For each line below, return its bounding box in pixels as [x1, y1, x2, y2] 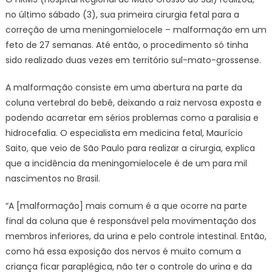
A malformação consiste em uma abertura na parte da [5, 81, 242, 93]
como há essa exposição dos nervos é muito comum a [5, 245, 241, 257]
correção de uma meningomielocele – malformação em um [5, 24, 267, 36]
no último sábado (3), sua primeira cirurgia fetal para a [5, 8, 239, 21]
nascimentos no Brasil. [5, 172, 100, 185]
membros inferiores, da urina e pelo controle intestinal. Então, [5, 230, 267, 242]
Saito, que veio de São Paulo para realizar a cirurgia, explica [5, 142, 255, 154]
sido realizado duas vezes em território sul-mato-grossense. [5, 54, 261, 66]
